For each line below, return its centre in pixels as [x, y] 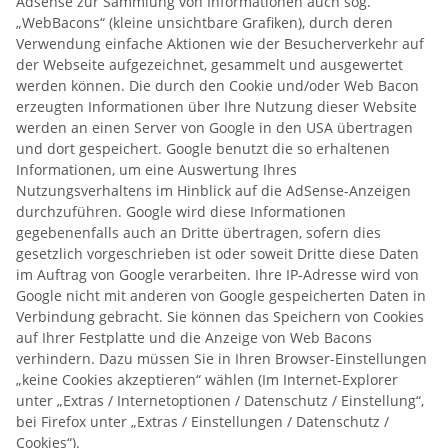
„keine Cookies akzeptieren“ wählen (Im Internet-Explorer [207, 379]
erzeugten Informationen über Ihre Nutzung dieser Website [216, 106]
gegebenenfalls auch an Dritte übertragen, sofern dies [198, 232]
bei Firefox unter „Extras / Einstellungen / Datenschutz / [202, 421]
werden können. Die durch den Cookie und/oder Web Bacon [217, 85]
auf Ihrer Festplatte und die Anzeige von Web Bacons [194, 337]
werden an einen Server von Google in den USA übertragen [214, 127]
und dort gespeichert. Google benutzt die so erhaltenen [203, 148]
